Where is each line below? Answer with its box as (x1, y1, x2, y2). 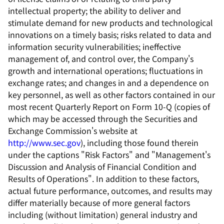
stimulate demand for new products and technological (8, 16, 213, 28)
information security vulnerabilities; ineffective (8, 40, 181, 52)
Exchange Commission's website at (8, 124, 137, 136)
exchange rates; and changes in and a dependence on (8, 76, 209, 88)
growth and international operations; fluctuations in (8, 64, 203, 76)
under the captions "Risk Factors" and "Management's (8, 148, 210, 160)
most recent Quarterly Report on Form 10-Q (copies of (8, 100, 210, 112)
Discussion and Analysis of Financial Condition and (8, 160, 196, 172)
